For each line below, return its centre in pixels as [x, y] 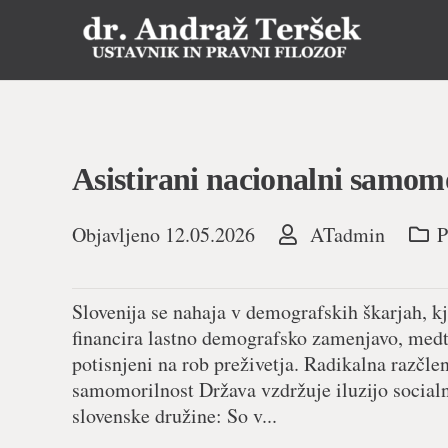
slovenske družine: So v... [174, 416]
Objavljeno [118, 235]
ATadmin [347, 235]
